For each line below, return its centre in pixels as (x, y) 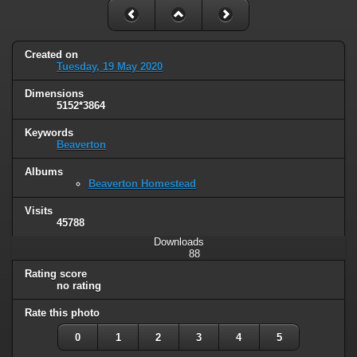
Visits (39, 211)
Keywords (49, 133)
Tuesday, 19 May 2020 (110, 67)
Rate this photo (62, 312)
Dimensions (54, 94)
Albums (44, 172)
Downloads (178, 242)
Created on (51, 55)
